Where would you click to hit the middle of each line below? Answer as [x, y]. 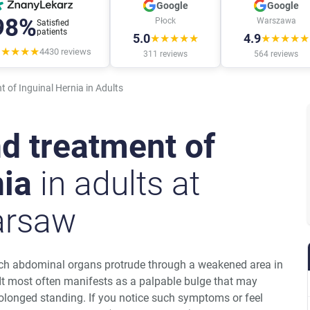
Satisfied [53, 23]
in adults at [116, 184]
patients [52, 32]
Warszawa [276, 21]
